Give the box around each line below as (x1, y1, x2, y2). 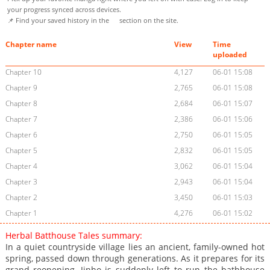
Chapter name (5, 39, 57, 50)
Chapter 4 (5, 161, 37, 172)
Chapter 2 (5, 192, 37, 203)
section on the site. (118, 16, 178, 25)
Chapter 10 (5, 67, 42, 78)
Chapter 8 (5, 98, 37, 109)
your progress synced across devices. (7, 5, 121, 14)
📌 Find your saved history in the (7, 16, 111, 25)
